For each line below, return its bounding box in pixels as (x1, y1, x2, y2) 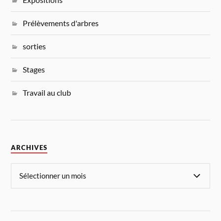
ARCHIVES (11, 144, 48, 152)
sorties (23, 41, 46, 51)
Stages (23, 64, 45, 74)
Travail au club (23, 87, 72, 97)
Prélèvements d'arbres (23, 18, 99, 28)
